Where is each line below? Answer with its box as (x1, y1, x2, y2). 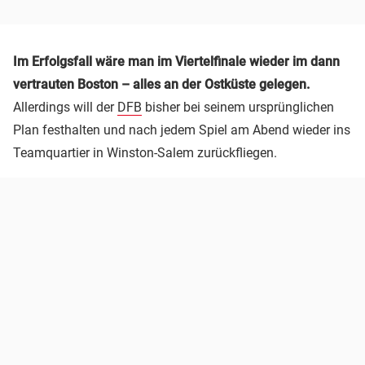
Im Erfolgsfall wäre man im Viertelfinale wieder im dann (13, 54, 340, 70)
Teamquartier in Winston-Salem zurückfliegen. (13, 145, 277, 161)
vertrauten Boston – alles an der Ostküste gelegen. (13, 77, 310, 93)
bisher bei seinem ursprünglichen (142, 99, 334, 116)
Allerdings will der (13, 99, 117, 116)
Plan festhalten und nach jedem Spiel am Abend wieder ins (13, 122, 350, 139)
